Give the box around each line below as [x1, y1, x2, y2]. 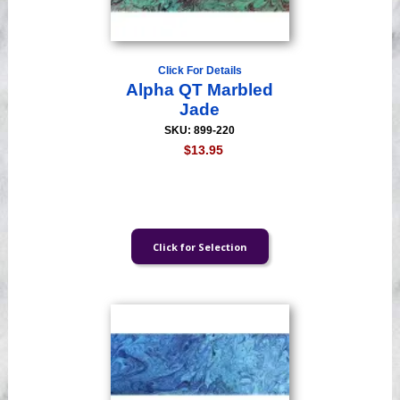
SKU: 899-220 [164, 124, 236, 137]
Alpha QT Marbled [126, 80, 274, 100]
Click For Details [157, 64, 242, 78]
